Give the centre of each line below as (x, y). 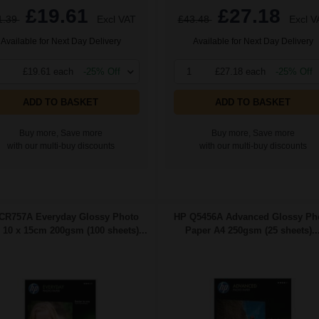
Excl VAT (116, 20)
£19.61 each (48, 72)
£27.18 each (240, 72)
